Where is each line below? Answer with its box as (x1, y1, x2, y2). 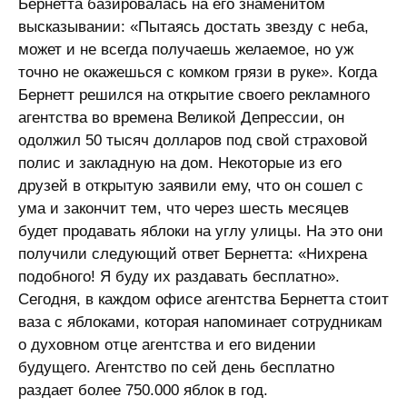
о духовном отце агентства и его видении (18, 336, 316, 353)
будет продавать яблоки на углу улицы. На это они (18, 223, 383, 240)
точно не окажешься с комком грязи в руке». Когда (18, 64, 377, 81)
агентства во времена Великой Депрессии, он (18, 109, 344, 126)
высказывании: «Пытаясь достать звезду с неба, (18, 18, 369, 35)
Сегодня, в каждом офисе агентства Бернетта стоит (18, 291, 389, 308)
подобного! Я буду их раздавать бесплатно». (18, 268, 340, 285)
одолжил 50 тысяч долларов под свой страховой (18, 132, 368, 149)
